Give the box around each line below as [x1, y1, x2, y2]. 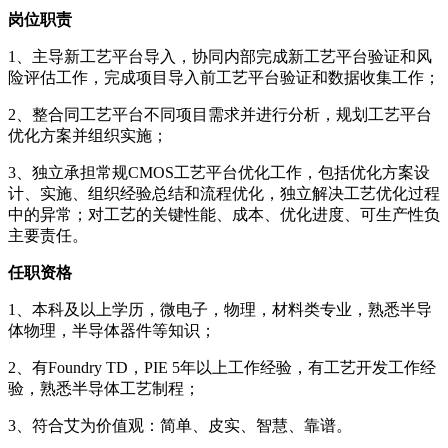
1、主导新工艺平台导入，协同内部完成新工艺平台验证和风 [8, 47, 432, 65]
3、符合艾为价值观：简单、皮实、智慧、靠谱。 [8, 416, 352, 434]
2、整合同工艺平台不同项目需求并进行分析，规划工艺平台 [8, 105, 432, 123]
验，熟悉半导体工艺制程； [8, 379, 200, 397]
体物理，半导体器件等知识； [8, 321, 216, 339]
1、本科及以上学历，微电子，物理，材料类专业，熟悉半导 [8, 300, 432, 318]
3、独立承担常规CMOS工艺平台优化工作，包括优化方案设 [8, 163, 430, 181]
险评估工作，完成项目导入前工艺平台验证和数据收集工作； [8, 68, 440, 86]
